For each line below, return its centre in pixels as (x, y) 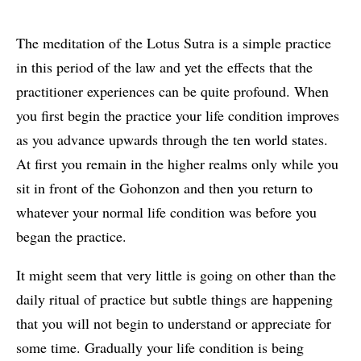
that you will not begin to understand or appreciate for (174, 324)
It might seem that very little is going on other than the (176, 275)
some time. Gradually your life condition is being (160, 348)
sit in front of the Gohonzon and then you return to (164, 188)
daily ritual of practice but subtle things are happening (174, 299)
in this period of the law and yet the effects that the (164, 67)
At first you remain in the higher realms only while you (177, 164)
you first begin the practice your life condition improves (178, 116)
